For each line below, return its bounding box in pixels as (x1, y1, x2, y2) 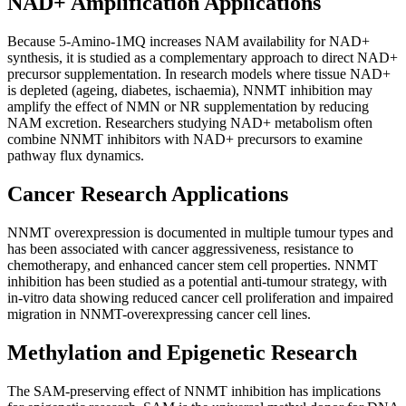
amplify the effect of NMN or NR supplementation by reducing (7, 99, 369, 115)
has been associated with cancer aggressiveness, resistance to (7, 240, 353, 256)
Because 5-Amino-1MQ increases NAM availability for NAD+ (7, 34, 370, 50)
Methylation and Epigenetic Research (7, 340, 357, 364)
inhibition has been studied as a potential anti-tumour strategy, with (7, 273, 387, 289)
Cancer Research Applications (7, 182, 288, 207)
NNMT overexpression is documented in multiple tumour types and (7, 224, 393, 240)
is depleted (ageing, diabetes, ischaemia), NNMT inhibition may (7, 82, 372, 99)
